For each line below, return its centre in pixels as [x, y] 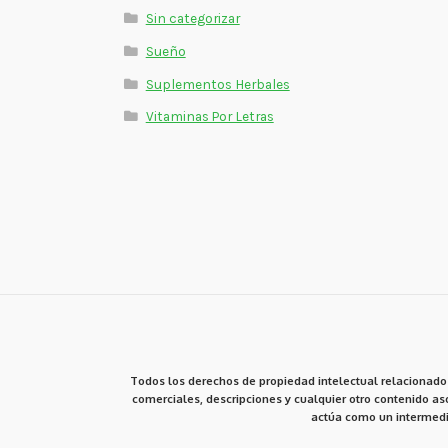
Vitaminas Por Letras [209, 116]
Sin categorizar [192, 18]
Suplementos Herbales [217, 83]
